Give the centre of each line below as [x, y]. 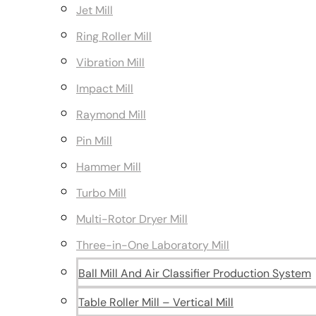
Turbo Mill [101, 193]
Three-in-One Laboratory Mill [153, 245]
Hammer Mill [109, 167]
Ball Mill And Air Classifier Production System [195, 273]
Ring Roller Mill [114, 36]
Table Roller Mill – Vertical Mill [156, 302]
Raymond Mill [111, 115]
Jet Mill [95, 10]
